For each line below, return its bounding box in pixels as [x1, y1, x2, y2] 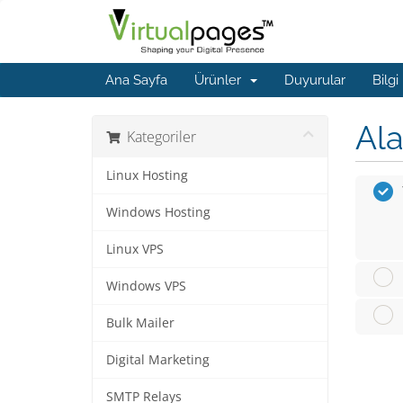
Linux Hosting [106, 167, 188, 184]
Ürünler [194, 72, 248, 88]
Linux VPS [106, 241, 164, 257]
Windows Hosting [106, 204, 210, 220]
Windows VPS [106, 278, 186, 294]
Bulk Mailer [106, 315, 175, 331]
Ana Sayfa [105, 72, 167, 88]
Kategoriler [120, 127, 196, 147]
